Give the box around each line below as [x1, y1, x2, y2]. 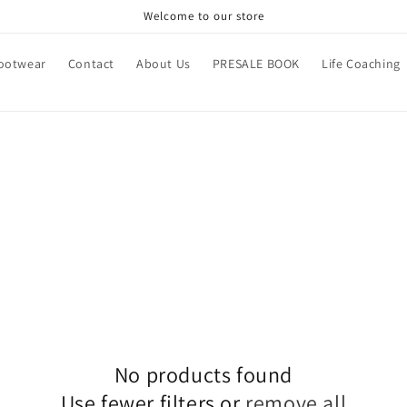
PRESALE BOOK [212, 55, 300, 72]
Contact [67, 55, 114, 72]
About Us [135, 55, 191, 72]
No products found [114, 360, 293, 389]
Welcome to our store [143, 8, 264, 24]
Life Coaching [321, 55, 401, 72]
